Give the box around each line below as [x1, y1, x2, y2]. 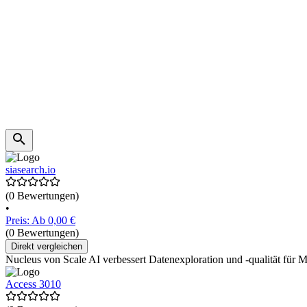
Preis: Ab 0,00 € [5, 214, 75, 227]
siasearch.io [5, 164, 56, 176]
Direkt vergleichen [11, 241, 82, 252]
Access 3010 [5, 278, 61, 291]
